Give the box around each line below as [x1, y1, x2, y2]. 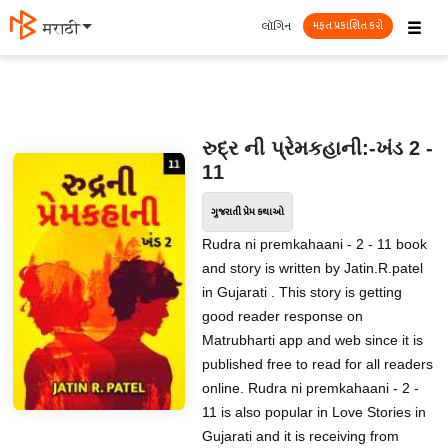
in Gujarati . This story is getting [201, 284, 402, 300]
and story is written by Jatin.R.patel [201, 260, 423, 276]
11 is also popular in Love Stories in [201, 404, 426, 420]
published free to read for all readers [201, 356, 433, 372]
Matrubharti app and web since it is [201, 332, 423, 348]
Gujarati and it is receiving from [201, 428, 399, 444]
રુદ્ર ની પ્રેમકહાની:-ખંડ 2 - [201, 137, 433, 159]
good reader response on [201, 308, 363, 324]
